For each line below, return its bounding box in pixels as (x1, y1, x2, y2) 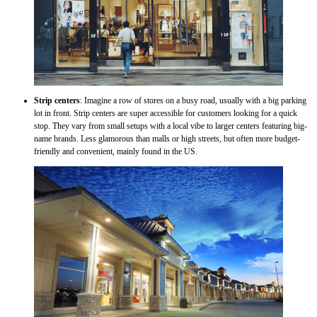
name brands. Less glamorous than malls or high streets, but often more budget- (34, 134, 300, 144)
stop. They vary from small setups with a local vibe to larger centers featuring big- (34, 121, 307, 132)
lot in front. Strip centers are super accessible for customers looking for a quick (34, 108, 297, 119)
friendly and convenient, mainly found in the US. (34, 146, 197, 157)
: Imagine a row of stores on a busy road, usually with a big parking (80, 96, 306, 106)
